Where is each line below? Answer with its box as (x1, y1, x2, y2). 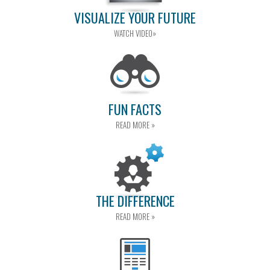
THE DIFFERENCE (95, 190, 175, 210)
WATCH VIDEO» (114, 27, 156, 39)
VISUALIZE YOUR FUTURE (74, 7, 196, 27)
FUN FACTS (108, 99, 162, 119)
